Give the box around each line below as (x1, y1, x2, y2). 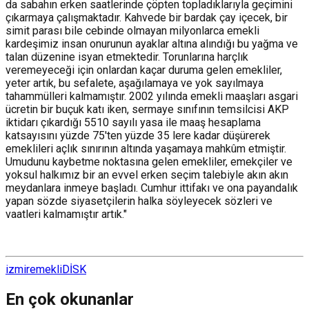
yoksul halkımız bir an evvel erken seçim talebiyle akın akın (6, 168, 288, 181)
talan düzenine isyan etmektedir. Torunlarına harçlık (6, 50, 248, 63)
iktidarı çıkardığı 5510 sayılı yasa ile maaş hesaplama (6, 115, 261, 129)
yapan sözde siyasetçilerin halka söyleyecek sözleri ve (6, 194, 272, 208)
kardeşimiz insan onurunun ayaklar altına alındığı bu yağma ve (6, 37, 298, 50)
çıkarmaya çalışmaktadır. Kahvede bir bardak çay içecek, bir (6, 10, 288, 24)
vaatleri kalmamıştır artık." (6, 207, 127, 221)
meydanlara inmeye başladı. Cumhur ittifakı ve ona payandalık (6, 181, 298, 195)
